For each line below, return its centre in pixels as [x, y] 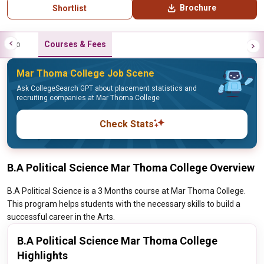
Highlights [42, 255]
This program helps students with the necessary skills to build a [124, 204]
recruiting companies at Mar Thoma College [88, 98]
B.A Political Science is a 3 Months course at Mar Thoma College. [126, 191]
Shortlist [70, 8]
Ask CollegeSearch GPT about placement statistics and [107, 88]
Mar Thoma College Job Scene [85, 73]
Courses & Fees [75, 44]
